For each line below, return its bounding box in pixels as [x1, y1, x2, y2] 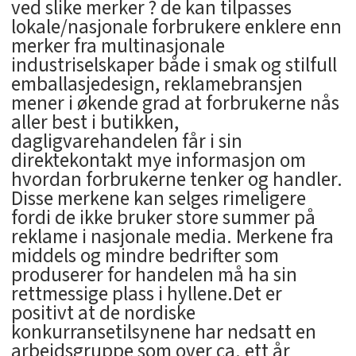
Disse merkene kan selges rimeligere [10, 184, 306, 213]
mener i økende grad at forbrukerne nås [10, 88, 339, 118]
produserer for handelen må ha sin [10, 260, 297, 289]
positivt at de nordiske [10, 298, 195, 327]
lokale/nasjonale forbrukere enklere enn [10, 12, 342, 41]
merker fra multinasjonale [10, 31, 225, 60]
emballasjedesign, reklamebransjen [10, 69, 303, 99]
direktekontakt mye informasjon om [10, 145, 306, 175]
